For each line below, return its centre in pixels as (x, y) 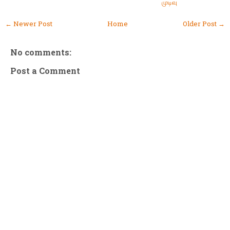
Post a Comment (45, 70)
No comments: (41, 52)
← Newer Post (29, 23)
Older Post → (204, 23)
